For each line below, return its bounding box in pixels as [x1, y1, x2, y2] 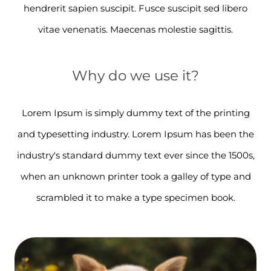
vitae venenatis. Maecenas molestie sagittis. [38, 24, 233, 36]
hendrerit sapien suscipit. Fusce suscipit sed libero [24, 2, 247, 15]
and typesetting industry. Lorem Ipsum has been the [17, 128, 254, 140]
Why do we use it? [72, 67, 199, 85]
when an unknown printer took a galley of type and [20, 171, 251, 183]
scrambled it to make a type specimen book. [36, 192, 235, 204]
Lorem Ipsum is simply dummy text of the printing [21, 107, 250, 119]
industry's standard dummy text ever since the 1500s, [16, 149, 255, 162]
